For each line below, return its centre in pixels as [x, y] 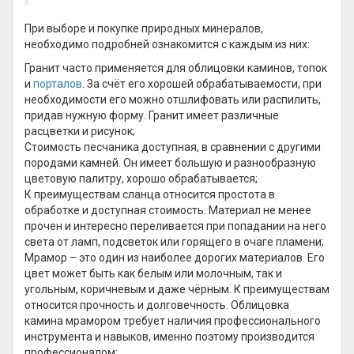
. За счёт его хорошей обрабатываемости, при [202, 84]
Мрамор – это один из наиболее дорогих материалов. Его [175, 258]
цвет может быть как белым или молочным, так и [153, 273]
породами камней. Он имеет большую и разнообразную [170, 163]
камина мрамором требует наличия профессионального [173, 321]
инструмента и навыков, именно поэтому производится [169, 337]
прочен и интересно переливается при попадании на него [175, 226]
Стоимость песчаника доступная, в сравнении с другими [173, 147]
